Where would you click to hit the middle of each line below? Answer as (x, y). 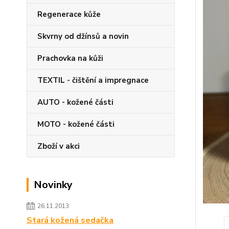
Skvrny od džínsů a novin (83, 36)
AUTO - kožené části (75, 102)
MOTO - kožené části (76, 124)
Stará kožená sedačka (70, 220)
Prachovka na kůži (70, 58)
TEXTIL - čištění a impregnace (93, 80)
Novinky (53, 185)
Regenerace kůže (69, 14)
